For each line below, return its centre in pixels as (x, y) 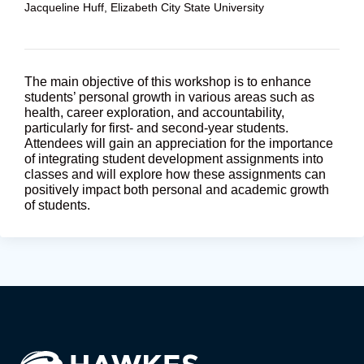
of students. (57, 205)
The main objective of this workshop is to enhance (168, 81)
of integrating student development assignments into (174, 158)
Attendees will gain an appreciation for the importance (179, 143)
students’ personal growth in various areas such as (169, 97)
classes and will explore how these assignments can (175, 174)
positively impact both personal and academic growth (177, 189)
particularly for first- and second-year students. (156, 128)
